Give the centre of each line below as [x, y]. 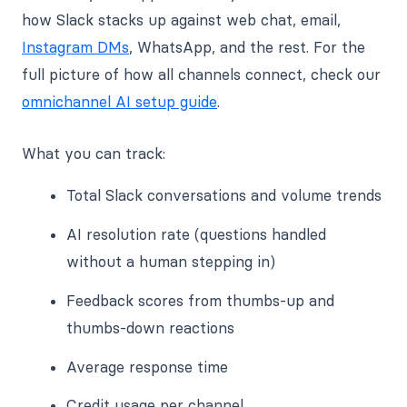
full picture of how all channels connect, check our [201, 75]
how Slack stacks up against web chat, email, [181, 20]
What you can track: [94, 154]
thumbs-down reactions [151, 328]
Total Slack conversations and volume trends [224, 196]
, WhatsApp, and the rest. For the [247, 48]
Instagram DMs [75, 48]
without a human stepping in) [171, 262]
